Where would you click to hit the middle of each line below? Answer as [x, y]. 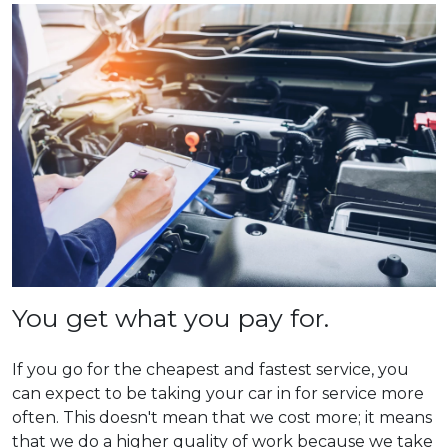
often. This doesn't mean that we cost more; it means [222, 418]
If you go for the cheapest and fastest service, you [210, 370]
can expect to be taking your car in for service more [218, 394]
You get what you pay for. [170, 317]
